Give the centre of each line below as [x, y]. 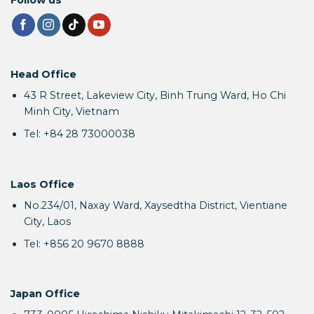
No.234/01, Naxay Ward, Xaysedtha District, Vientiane [155, 205]
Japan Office [45, 294]
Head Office [43, 75]
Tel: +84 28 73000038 [79, 134]
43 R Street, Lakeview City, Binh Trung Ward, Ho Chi [155, 96]
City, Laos [47, 221]
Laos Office [42, 184]
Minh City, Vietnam [71, 112]
